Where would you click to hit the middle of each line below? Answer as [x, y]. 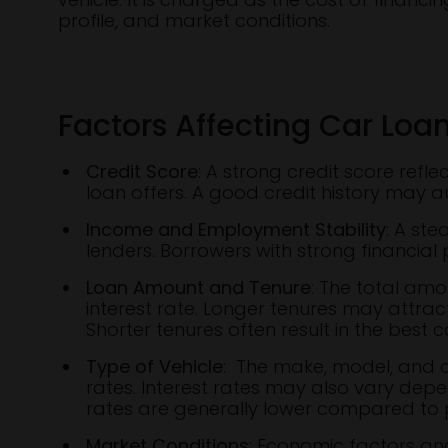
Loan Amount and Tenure [198, 287]
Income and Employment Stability [236, 229]
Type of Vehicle [154, 366]
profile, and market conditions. [194, 20]
